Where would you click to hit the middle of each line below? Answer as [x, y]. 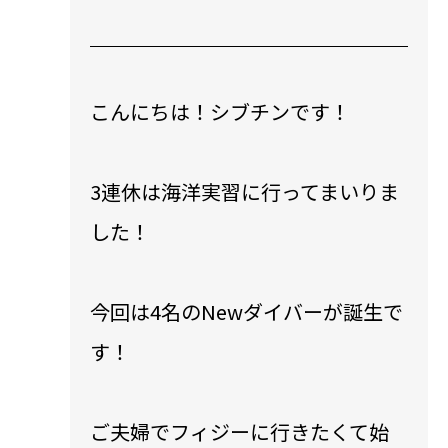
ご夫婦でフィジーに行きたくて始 [239, 431]
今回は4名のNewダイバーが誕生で [246, 311]
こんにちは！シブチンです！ [220, 111]
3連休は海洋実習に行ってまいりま [244, 191]
